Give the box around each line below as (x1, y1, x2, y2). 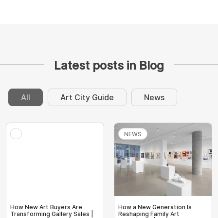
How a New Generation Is (118, 203, 192, 211)
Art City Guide (60, 92, 114, 103)
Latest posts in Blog (54, 58, 164, 73)
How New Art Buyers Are (10, 203, 82, 211)
